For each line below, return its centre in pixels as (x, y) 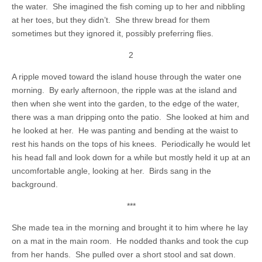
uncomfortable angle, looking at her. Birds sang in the (111, 171)
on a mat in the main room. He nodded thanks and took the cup (130, 241)
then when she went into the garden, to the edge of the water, (125, 104)
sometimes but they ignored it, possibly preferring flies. (113, 33)
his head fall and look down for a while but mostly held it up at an (131, 157)
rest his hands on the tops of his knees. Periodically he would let (131, 144)
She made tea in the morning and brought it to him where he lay (130, 227)
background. (35, 184)
